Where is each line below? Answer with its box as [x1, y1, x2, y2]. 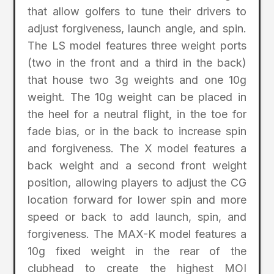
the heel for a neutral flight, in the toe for [28, 108, 246, 121]
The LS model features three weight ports [28, 39, 246, 53]
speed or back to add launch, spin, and [28, 210, 246, 224]
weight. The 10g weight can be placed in [28, 91, 246, 104]
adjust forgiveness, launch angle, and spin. [28, 22, 246, 35]
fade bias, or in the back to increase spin [28, 125, 246, 138]
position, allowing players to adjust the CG [28, 176, 246, 190]
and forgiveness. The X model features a [28, 142, 246, 155]
